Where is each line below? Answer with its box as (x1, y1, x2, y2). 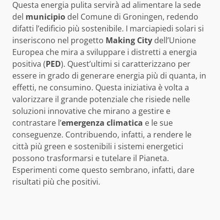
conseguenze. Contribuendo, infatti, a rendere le (12, 129, 192, 140)
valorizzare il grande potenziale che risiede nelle (12, 93, 190, 105)
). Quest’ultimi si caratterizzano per (61, 58, 191, 69)
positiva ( (12, 58, 46, 69)
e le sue (143, 117, 173, 128)
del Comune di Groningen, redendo (65, 11, 198, 22)
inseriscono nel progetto (12, 34, 104, 46)
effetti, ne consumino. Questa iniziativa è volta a (12, 82, 189, 93)
